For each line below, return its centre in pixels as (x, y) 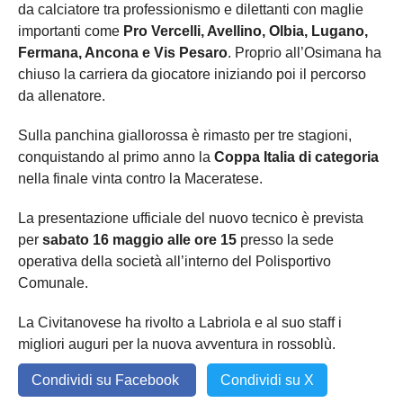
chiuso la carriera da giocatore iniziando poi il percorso (192, 75)
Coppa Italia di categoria (296, 157)
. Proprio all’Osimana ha (304, 53)
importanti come (71, 31)
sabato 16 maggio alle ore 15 (139, 240)
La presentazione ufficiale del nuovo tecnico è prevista (191, 219)
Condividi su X (267, 381)
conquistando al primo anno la (116, 157)
